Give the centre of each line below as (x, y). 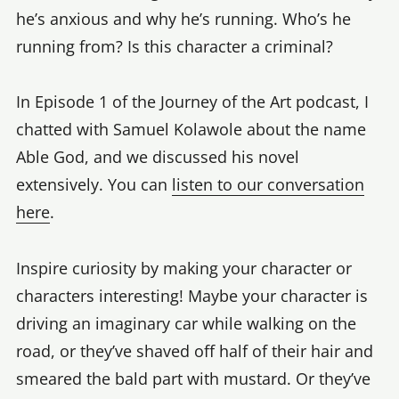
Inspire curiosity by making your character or (184, 268)
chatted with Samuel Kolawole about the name (191, 130)
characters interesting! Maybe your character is (192, 295)
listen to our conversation (268, 185)
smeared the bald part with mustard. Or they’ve (193, 378)
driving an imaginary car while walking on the (186, 323)
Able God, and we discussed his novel (158, 157)
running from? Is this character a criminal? (175, 46)
